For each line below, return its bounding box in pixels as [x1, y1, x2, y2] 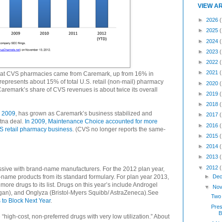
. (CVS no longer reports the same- [72, 125, 166, 133]
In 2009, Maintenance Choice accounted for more [25, 117, 158, 125]
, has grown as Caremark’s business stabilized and [15, 110, 152, 117]
